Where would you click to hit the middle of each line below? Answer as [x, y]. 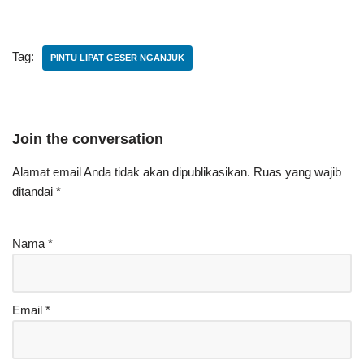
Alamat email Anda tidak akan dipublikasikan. [131, 172]
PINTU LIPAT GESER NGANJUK [117, 58]
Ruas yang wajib [297, 172]
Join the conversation [88, 139]
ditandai [34, 191]
